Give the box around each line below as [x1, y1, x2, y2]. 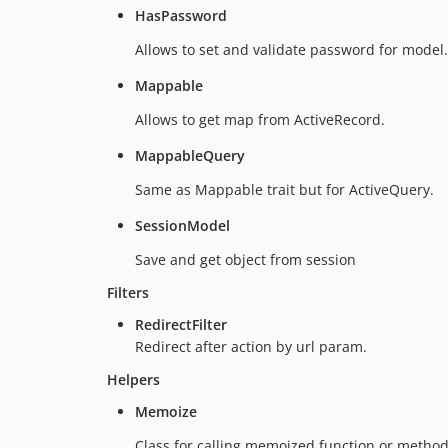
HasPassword [135, 6, 227, 26]
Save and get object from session [135, 250, 356, 270]
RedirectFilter [135, 315, 227, 335]
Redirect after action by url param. [135, 337, 367, 357]
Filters [107, 283, 149, 303]
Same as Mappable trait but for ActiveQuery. [135, 180, 434, 200]
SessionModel [135, 216, 230, 236]
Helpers [107, 370, 160, 390]
